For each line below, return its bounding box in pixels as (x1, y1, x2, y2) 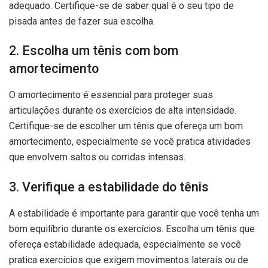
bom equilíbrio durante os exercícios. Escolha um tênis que (9, 223, 255, 234)
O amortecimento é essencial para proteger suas (9, 89, 213, 101)
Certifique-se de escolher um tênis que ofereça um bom (9, 120, 243, 132)
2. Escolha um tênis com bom (9, 43, 178, 59)
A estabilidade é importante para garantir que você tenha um (9, 207, 259, 219)
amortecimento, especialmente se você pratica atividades (9, 136, 251, 148)
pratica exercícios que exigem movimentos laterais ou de (9, 254, 248, 266)
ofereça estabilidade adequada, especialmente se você (9, 238, 241, 250)
